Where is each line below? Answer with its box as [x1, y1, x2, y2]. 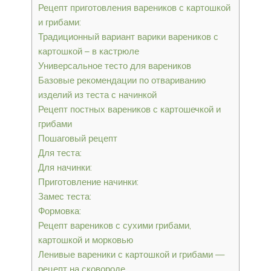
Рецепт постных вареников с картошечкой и [38, 103, 221, 115]
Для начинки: [38, 161, 92, 173]
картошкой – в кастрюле [38, 45, 139, 57]
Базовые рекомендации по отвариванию [38, 74, 206, 86]
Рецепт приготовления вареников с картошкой [38, 1, 230, 13]
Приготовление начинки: [38, 175, 139, 188]
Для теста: [38, 146, 82, 158]
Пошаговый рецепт [38, 132, 117, 144]
